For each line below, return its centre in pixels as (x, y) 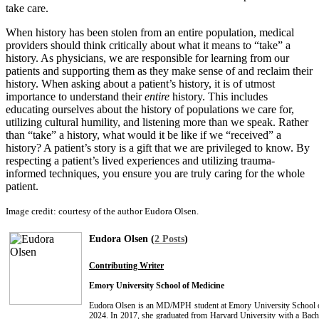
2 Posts (169, 239)
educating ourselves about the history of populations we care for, (150, 109)
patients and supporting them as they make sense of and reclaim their (159, 70)
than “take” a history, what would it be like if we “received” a (143, 135)
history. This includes (219, 96)
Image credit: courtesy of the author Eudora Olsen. (102, 211)
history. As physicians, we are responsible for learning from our (147, 58)
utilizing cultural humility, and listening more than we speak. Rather (157, 122)
